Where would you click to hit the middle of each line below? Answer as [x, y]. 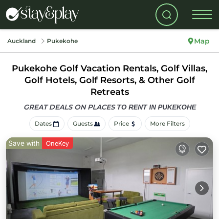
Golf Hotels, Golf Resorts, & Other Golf [109, 80]
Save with [24, 143]
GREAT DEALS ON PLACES [70, 107]
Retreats [109, 92]
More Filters [167, 123]
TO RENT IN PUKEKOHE [156, 107]
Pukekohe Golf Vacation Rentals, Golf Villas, [109, 68]
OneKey [57, 143]
